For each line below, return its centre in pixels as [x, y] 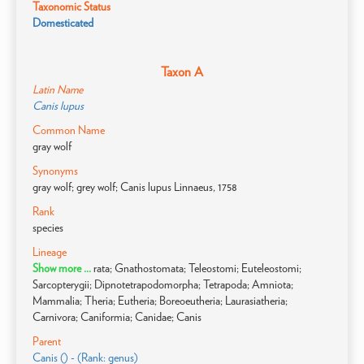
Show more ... [63, 268]
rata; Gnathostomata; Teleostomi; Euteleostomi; [197, 268]
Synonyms [55, 171]
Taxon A [182, 72]
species [48, 227]
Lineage [50, 252]
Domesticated [63, 23]
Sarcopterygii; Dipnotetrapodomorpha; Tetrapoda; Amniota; [163, 284]
